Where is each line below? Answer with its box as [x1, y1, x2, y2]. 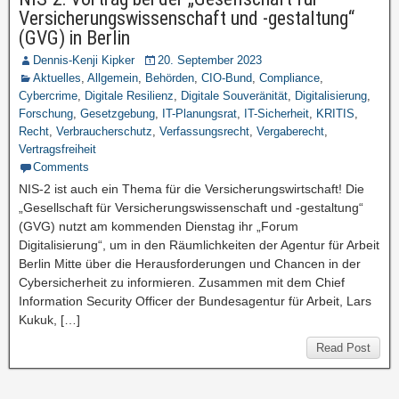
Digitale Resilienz [85, 89, 174, 102]
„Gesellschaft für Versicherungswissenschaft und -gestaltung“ [19, 200, 363, 215]
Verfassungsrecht [159, 125, 249, 138]
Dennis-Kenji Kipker [33, 53, 134, 67]
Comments [33, 160, 89, 174]
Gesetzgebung [80, 107, 155, 120]
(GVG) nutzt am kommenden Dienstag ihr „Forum [19, 219, 298, 233]
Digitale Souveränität [181, 89, 288, 102]
